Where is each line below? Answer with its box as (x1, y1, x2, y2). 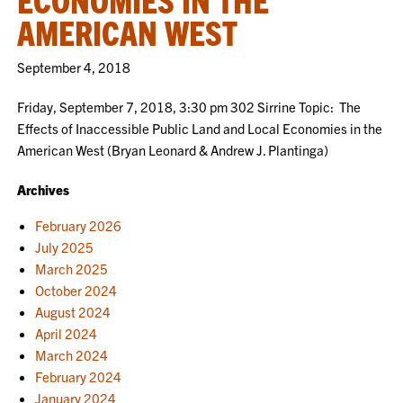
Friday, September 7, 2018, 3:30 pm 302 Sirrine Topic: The (17, 98, 362, 115)
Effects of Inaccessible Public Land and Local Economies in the (17, 120, 383, 137)
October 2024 (35, 282, 118, 299)
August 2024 (35, 303, 112, 320)
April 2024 (35, 325, 98, 342)
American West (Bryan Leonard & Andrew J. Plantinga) (17, 141, 329, 158)
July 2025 (35, 238, 94, 255)
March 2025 (35, 260, 109, 277)
